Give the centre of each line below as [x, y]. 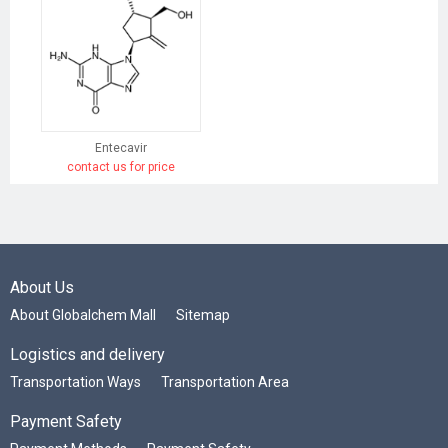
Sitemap [203, 315]
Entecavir [120, 148]
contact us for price [120, 167]
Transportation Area [225, 382]
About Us [42, 288]
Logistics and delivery [87, 355]
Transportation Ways [75, 382]
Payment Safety [66, 422]
